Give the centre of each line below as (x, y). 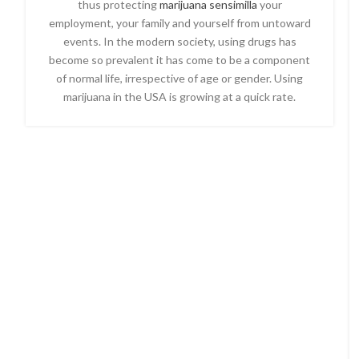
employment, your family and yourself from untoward (179, 23)
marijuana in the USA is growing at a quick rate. (179, 97)
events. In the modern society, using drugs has (179, 41)
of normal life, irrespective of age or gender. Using (179, 78)
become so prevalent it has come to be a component (179, 60)
